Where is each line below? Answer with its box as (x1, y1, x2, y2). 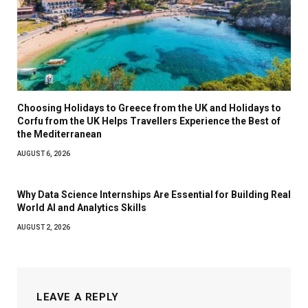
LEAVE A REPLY (36, 291, 119, 304)
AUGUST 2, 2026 (17, 223, 70, 232)
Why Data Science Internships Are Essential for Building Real (17, 189, 291, 201)
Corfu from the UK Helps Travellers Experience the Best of (17, 115, 280, 127)
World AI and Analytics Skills (17, 202, 146, 214)
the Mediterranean (17, 129, 102, 140)
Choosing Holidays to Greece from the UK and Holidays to (17, 102, 281, 114)
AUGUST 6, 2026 (17, 150, 70, 158)
